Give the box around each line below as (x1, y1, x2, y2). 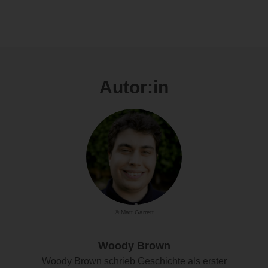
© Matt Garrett (114, 209, 154, 216)
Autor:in (99, 77, 169, 98)
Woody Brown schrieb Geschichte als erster (41, 256, 227, 267)
